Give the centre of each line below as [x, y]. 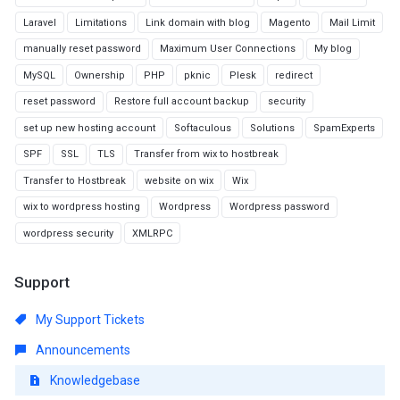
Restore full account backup [182, 101]
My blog [333, 49]
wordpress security [68, 233]
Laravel [40, 22]
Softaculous [203, 128]
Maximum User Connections [228, 49]
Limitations [101, 22]
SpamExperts [344, 128]
